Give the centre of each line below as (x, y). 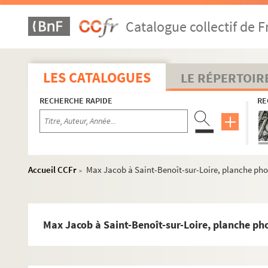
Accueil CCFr (52, 170)
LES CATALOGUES (97, 77)
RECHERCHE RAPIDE (76, 100)
